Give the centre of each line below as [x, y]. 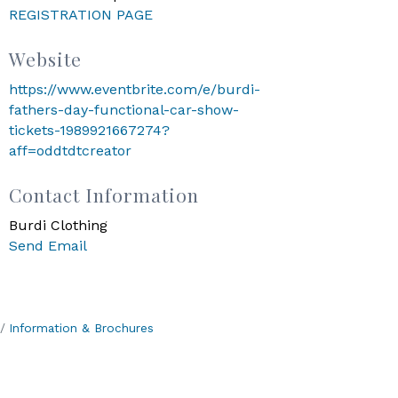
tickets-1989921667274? [90, 130]
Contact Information [104, 194]
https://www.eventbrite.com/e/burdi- [135, 89]
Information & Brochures [81, 327]
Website [46, 58]
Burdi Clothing [59, 225]
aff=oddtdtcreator [71, 150]
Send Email [48, 245]
